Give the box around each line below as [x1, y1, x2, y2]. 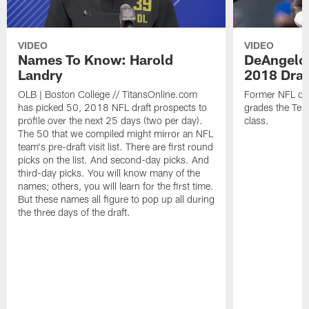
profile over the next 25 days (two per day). [18, 114, 203, 127]
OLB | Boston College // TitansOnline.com [18, 88, 198, 101]
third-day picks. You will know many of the [18, 167, 201, 179]
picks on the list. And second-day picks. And [18, 154, 210, 166]
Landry [18, 66, 63, 83]
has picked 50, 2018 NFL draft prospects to [18, 101, 208, 114]
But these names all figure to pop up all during [18, 193, 215, 206]
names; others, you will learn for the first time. [18, 180, 215, 192]
